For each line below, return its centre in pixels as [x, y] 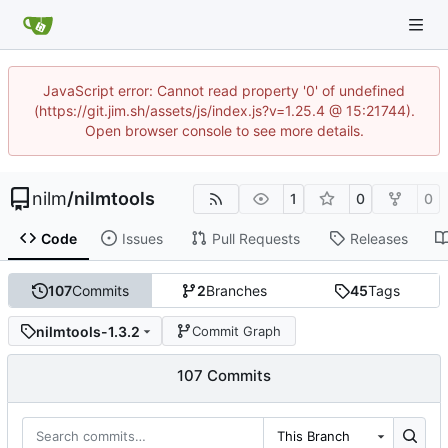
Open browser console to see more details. [224, 130]
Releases [378, 238]
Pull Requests [255, 238]
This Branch [314, 436]
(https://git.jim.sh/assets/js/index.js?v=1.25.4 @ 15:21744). [224, 110]
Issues [142, 238]
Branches [236, 291]
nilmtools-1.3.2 [87, 331]
